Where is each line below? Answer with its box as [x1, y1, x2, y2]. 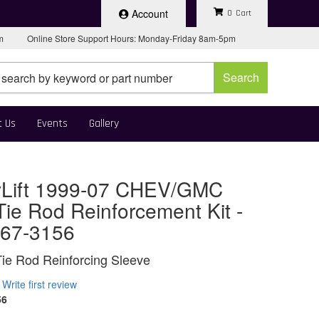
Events [37, 116, 68, 131]
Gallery [89, 116, 119, 131]
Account [132, 6, 168, 21]
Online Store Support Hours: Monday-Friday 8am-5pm [27, 32, 236, 44]
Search [223, 69, 259, 85]
